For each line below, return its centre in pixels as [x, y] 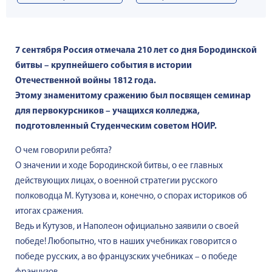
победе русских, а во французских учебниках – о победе [126, 257]
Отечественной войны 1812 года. [87, 81]
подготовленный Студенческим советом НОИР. [116, 127]
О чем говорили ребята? [63, 151]
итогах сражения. [49, 212]
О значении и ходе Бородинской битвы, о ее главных [119, 166]
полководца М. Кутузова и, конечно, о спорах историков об [131, 196]
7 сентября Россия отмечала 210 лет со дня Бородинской [136, 51]
